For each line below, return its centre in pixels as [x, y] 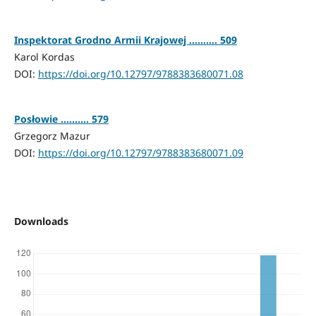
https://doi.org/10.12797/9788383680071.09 [140, 153]
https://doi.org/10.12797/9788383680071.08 [140, 74]
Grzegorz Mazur [52, 136]
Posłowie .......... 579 [61, 119]
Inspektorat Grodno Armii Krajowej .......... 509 [125, 40]
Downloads [41, 221]
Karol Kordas [44, 57]
